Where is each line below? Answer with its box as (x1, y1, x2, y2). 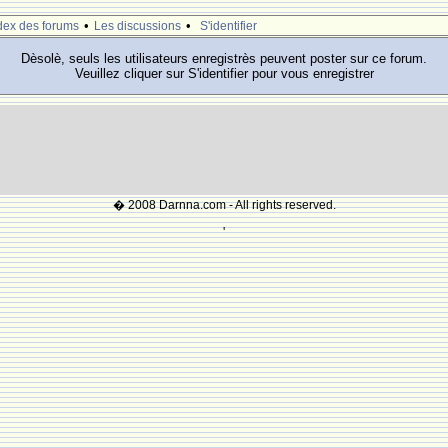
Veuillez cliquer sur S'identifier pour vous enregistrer (74, 66, 374, 81)
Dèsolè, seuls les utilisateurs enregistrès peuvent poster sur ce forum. (21, 51, 427, 66)
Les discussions (94, 19, 181, 33)
